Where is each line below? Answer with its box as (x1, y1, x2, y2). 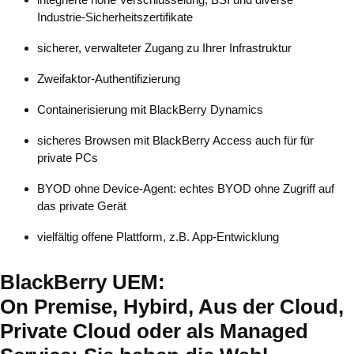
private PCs (37, 151, 98, 164)
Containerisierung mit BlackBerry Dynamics (37, 103, 263, 116)
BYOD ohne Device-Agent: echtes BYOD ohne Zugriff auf (37, 182, 334, 195)
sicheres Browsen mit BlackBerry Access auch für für (37, 134, 314, 147)
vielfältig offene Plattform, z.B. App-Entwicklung (37, 230, 279, 243)
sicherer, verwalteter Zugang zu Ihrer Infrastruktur (37, 41, 292, 55)
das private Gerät (37, 199, 126, 213)
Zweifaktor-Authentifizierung (37, 72, 180, 85)
